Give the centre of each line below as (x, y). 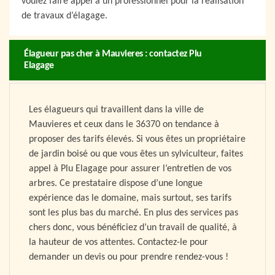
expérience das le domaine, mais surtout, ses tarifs (130, 199)
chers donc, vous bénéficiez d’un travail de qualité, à (133, 228)
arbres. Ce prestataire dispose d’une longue (116, 184)
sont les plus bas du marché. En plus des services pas (134, 213)
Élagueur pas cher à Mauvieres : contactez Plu (113, 54)
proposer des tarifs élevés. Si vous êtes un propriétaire (137, 140)
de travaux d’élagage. (64, 16)
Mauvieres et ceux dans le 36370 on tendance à (124, 125)
